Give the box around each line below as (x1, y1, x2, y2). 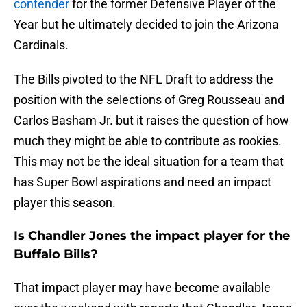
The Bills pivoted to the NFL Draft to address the (14, 72, 273, 87)
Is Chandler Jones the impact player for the (14, 228, 290, 244)
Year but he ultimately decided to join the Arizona (14, 17, 279, 32)
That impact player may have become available (14, 280, 271, 295)
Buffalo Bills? (14, 247, 98, 262)
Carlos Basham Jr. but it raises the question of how (14, 113, 289, 128)
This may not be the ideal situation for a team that (14, 154, 284, 169)
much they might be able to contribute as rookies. (14, 134, 282, 149)
